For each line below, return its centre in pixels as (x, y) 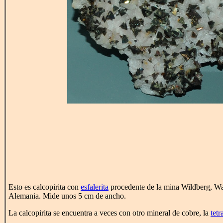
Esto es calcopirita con (45, 187)
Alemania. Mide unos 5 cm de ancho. (67, 196)
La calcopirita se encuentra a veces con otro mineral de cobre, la (110, 213)
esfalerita (95, 187)
